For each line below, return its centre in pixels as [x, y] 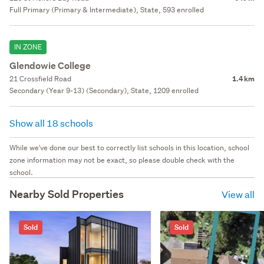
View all [238, 194]
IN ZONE [28, 47]
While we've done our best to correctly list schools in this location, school [129, 147]
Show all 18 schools [52, 123]
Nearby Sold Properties [67, 194]
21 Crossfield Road [40, 78]
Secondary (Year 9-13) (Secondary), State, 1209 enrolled [104, 90]
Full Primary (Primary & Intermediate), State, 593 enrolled [107, 9]
